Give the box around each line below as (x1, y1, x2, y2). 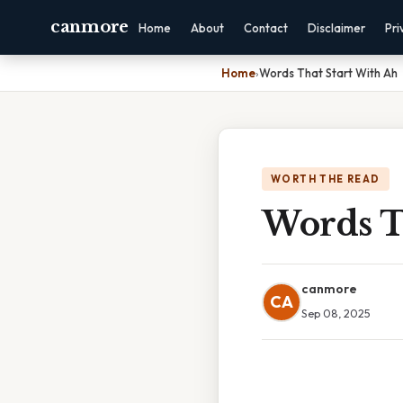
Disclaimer (307, 21, 365, 35)
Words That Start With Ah (259, 66, 398, 80)
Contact (243, 21, 288, 35)
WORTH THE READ (271, 173, 381, 185)
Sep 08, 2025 (301, 306, 371, 320)
